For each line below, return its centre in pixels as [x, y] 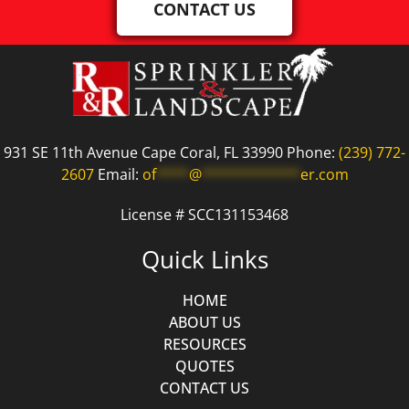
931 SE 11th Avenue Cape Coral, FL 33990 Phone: [171, 152]
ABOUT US [204, 323]
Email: [118, 174]
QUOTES [204, 367]
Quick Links [204, 260]
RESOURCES [204, 345]
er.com [324, 174]
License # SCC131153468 [204, 214]
